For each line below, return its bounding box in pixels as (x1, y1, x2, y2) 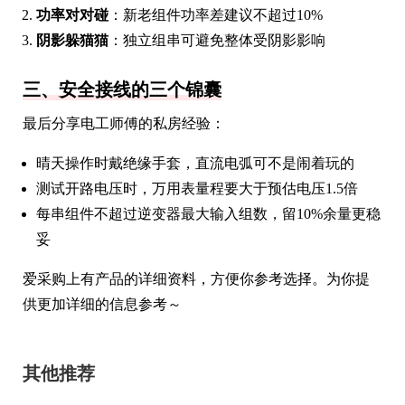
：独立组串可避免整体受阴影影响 (108, 32, 325, 48)
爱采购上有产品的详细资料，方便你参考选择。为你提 (23, 270, 370, 287)
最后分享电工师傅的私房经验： (23, 115, 225, 131)
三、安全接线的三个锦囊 (23, 79, 221, 99)
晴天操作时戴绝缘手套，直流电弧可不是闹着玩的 (36, 155, 354, 171)
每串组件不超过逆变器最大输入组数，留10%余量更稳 (36, 205, 381, 221)
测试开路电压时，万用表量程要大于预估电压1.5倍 (36, 180, 358, 196)
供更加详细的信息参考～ (23, 296, 182, 312)
